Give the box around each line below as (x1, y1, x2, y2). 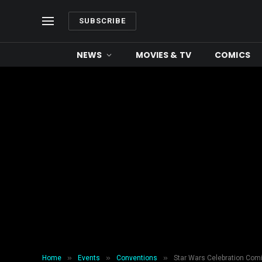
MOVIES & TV (135, 49, 192, 61)
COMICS (215, 49, 250, 61)
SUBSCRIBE (79, 16, 126, 25)
